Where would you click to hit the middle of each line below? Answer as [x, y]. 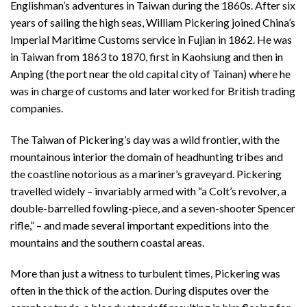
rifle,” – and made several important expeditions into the [139, 225]
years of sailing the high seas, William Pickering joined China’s [153, 22]
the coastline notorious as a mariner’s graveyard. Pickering [146, 173]
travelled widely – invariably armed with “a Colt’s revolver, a [148, 191]
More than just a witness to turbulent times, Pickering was [145, 273]
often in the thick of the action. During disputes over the [139, 291]
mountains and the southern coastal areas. [107, 242]
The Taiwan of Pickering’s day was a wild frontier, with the [145, 139]
